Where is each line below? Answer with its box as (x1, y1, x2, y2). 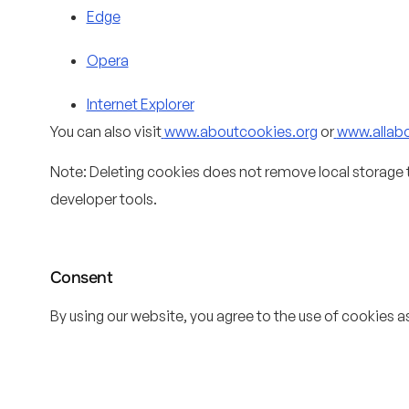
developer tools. (49, 189, 157, 208)
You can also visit (49, 121, 162, 141)
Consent (49, 267, 112, 288)
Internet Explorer (86, 94, 194, 113)
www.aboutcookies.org (163, 121, 318, 141)
